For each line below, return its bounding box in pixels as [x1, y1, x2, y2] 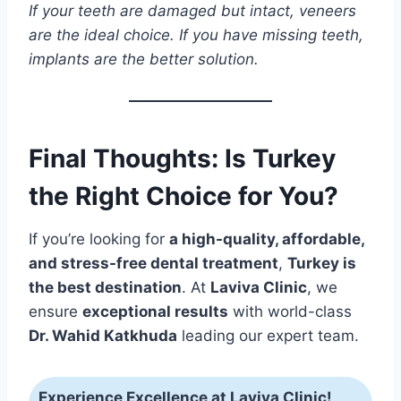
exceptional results [82, 302, 228, 320]
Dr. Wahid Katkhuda [29, 326, 177, 345]
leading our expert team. [177, 326, 359, 345]
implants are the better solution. [29, 49, 259, 68]
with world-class [228, 302, 352, 320]
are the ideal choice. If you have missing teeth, [29, 25, 363, 44]
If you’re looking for [29, 229, 169, 248]
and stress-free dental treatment [29, 253, 278, 272]
